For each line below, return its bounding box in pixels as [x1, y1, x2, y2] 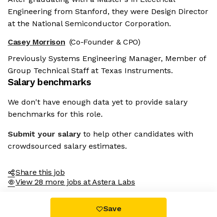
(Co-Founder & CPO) [69, 37, 140, 47]
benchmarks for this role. [8, 109, 103, 119]
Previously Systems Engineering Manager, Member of [8, 54, 206, 63]
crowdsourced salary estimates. [8, 141, 127, 151]
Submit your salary [8, 129, 81, 139]
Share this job [15, 168, 65, 177]
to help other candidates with [83, 129, 193, 139]
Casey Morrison [8, 37, 65, 47]
